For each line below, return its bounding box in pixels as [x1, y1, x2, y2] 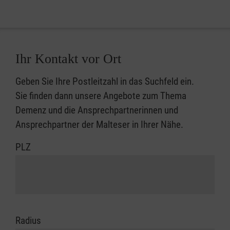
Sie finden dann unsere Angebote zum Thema [15, 90, 186, 102]
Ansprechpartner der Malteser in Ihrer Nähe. [15, 119, 183, 131]
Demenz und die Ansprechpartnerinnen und [15, 104, 178, 117]
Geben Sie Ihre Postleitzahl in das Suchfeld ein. [15, 75, 194, 88]
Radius [15, 214, 41, 226]
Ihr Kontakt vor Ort [15, 51, 121, 67]
